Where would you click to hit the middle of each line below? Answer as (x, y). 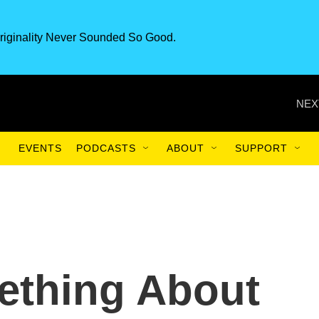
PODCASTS (106, 148)
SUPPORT (261, 148)
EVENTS (40, 148)
